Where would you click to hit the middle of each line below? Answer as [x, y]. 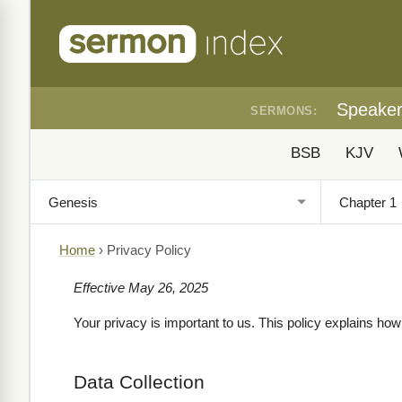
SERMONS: [284, 111]
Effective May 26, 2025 [141, 288]
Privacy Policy [149, 250]
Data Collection [139, 382]
